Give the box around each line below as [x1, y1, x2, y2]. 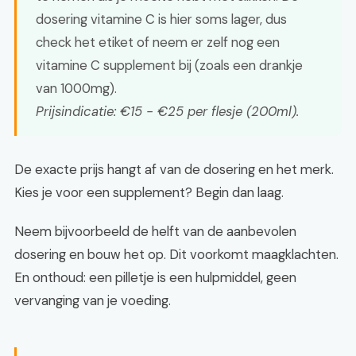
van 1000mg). [36, 79, 117, 97]
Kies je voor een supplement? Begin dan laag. [14, 184, 284, 201]
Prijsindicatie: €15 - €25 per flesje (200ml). [36, 103, 299, 120]
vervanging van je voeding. [14, 292, 171, 309]
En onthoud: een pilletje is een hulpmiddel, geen [14, 269, 296, 286]
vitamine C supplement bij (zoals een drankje [36, 56, 303, 74]
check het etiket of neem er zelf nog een [36, 33, 280, 51]
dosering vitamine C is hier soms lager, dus [36, 10, 287, 28]
